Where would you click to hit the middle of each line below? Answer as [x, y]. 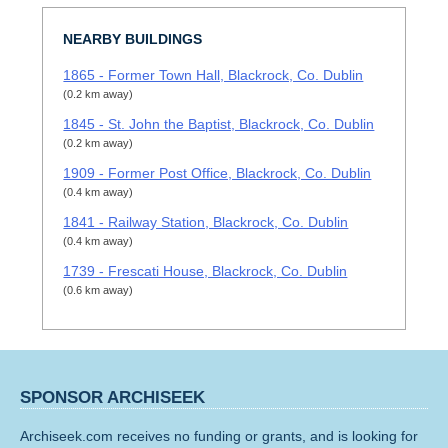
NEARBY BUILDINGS [133, 39]
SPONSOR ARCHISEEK [112, 397]
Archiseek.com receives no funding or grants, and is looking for [219, 435]
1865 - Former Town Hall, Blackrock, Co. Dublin [213, 75]
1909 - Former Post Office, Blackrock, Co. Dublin [217, 173]
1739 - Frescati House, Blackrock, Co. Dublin [205, 271]
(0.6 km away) [98, 290]
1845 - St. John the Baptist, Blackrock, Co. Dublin [219, 124]
